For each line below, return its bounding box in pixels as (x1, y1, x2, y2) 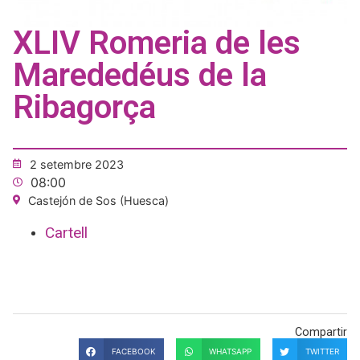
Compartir (295, 325, 347, 340)
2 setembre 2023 (30, 157, 124, 171)
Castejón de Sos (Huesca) (28, 193, 169, 207)
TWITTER (305, 346, 339, 356)
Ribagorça (13, 88, 156, 126)
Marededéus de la (13, 55, 267, 94)
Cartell (45, 223, 88, 242)
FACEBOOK (111, 346, 156, 356)
